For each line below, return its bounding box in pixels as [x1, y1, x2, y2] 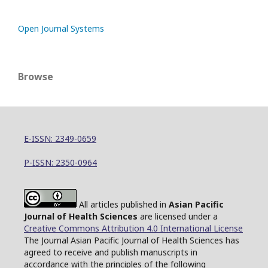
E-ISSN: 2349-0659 [24, 133, 96, 144]
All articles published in [77, 199, 169, 210]
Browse [18, 70, 53, 83]
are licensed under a [138, 211, 218, 222]
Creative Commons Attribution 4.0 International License [24, 223, 243, 234]
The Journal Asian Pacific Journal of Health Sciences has [24, 234, 239, 246]
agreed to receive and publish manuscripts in [24, 246, 197, 258]
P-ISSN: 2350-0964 [24, 157, 97, 168]
